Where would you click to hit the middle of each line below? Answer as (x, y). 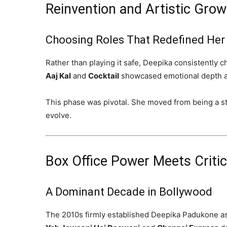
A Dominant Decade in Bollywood (129, 192)
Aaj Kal (58, 76)
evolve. (59, 115)
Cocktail (104, 76)
